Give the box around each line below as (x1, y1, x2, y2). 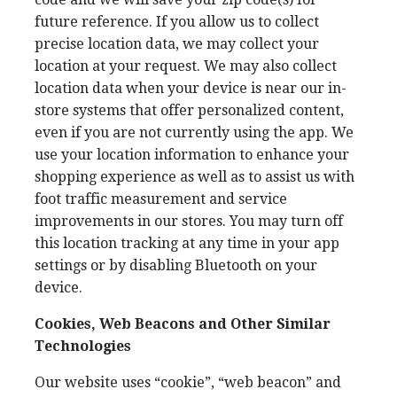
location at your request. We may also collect (35, 58, 337, 74)
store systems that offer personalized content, (35, 102, 344, 119)
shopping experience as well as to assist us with (35, 168, 354, 185)
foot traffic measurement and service (35, 191, 287, 207)
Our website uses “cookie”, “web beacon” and (35, 374, 341, 391)
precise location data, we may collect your (35, 35, 319, 52)
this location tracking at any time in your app (35, 235, 339, 252)
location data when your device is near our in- (35, 80, 346, 97)
